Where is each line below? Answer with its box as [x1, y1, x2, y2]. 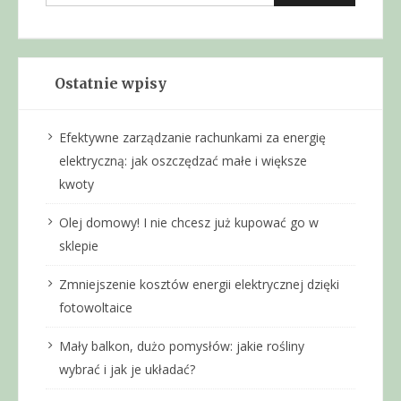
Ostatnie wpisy [55, 73, 166, 92]
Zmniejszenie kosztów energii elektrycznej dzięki [59, 275, 339, 293]
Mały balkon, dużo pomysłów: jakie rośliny [59, 337, 304, 354]
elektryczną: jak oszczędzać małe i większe [59, 151, 307, 169]
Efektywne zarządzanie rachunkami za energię [59, 128, 326, 146]
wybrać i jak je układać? [59, 360, 195, 378]
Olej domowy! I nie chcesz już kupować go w [59, 213, 319, 231]
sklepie [59, 236, 98, 254]
